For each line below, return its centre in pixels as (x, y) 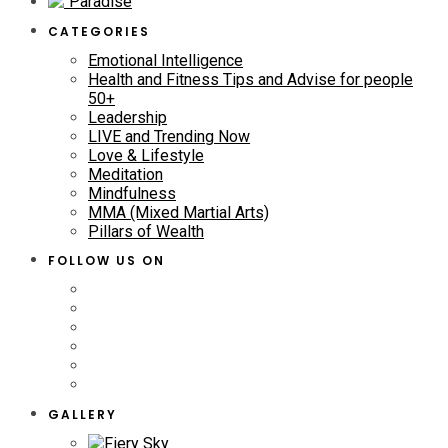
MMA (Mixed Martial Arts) (178, 212)
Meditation (125, 174)
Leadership (127, 117)
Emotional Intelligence (165, 60)
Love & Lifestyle (146, 155)
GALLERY (82, 415)
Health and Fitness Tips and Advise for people (250, 79)
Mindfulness (132, 193)
